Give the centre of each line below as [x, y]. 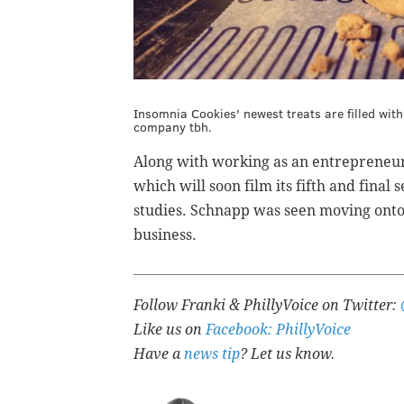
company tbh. [173, 127]
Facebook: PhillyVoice [278, 330]
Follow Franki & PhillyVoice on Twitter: [267, 306]
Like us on [170, 330]
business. [165, 235]
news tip [212, 354]
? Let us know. [288, 354]
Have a [159, 354]
